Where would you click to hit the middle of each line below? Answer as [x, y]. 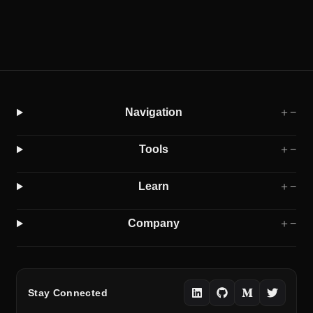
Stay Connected [68, 293]
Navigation [153, 112]
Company [153, 223]
